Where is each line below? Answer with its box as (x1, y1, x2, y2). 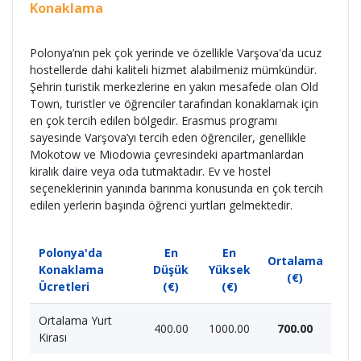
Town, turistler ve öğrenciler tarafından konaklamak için (30, 96, 318, 112)
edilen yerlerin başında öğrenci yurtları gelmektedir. (30, 197, 293, 214)
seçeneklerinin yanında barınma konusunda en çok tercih (30, 180, 323, 197)
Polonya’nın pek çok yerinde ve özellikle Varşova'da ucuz (30, 45, 322, 61)
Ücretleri (38, 279, 89, 295)
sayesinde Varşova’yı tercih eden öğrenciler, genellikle (30, 130, 306, 146)
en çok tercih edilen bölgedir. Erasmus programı (30, 113, 277, 129)
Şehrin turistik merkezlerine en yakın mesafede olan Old (30, 79, 318, 95)
